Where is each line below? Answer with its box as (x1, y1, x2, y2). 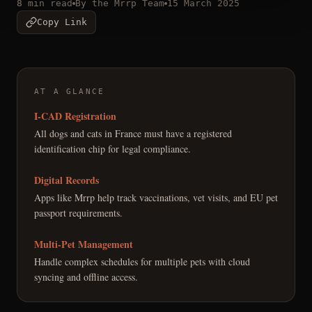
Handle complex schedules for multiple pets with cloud (34, 255, 250, 268)
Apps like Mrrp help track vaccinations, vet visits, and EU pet (34, 191, 278, 204)
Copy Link (37, 17, 87, 27)
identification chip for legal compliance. (34, 142, 191, 155)
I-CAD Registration (34, 109, 116, 123)
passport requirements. (34, 206, 123, 219)
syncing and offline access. (34, 270, 138, 283)
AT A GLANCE (34, 87, 105, 96)
